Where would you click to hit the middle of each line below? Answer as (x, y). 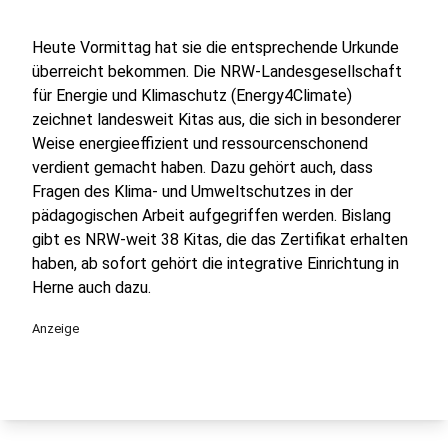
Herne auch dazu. (93, 287)
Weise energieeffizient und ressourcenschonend (200, 143)
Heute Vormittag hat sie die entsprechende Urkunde (215, 47)
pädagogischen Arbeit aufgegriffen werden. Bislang (211, 215)
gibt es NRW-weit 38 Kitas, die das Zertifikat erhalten (220, 239)
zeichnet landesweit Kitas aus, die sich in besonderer (216, 119)
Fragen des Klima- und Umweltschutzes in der (192, 191)
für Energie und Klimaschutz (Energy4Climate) (192, 95)
